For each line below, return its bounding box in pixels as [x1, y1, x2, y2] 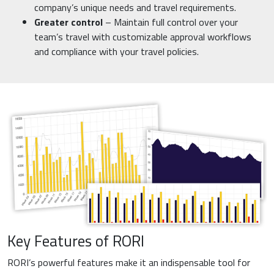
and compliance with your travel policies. [34, 43, 199, 59]
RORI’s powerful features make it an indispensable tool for [7, 255, 250, 270]
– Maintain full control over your [103, 14, 238, 29]
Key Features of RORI [7, 229, 144, 253]
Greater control [34, 14, 103, 29]
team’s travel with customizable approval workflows [34, 29, 251, 44]
